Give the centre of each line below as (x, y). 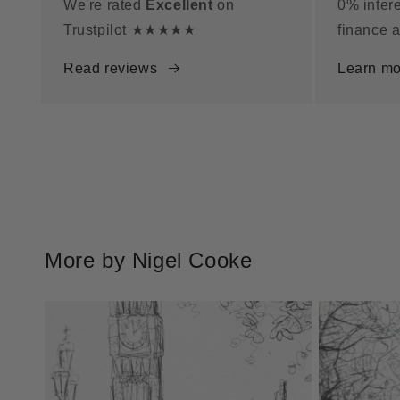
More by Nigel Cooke (149, 261)
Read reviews (111, 69)
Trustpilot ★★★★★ (130, 30)
